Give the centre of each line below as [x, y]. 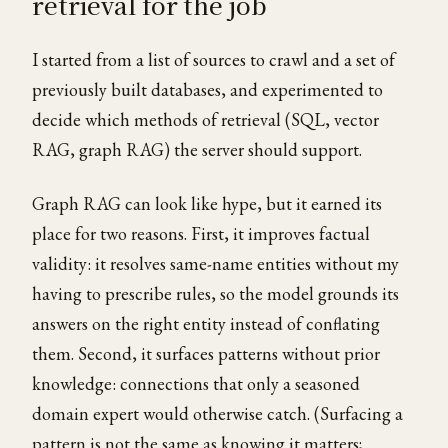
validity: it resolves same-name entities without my [215, 263]
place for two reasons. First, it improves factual [201, 233]
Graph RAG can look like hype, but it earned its [207, 203]
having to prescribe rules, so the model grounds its [215, 293]
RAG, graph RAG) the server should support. [197, 149]
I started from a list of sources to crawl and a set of [213, 59]
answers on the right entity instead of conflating [206, 323]
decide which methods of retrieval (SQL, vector [205, 119]
